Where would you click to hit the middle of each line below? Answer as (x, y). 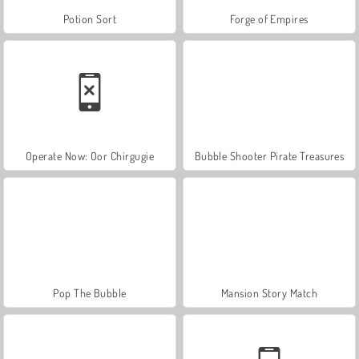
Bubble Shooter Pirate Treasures (269, 155)
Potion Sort (90, 18)
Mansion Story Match (269, 292)
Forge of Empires (269, 18)
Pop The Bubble (90, 292)
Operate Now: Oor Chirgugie (90, 155)
